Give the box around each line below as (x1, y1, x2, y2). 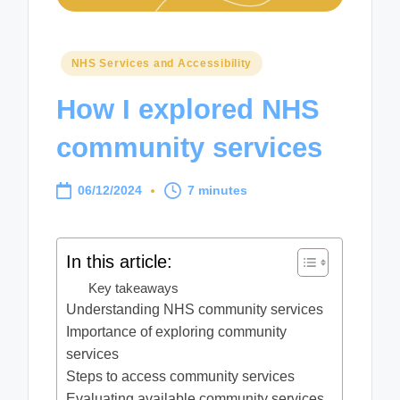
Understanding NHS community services (66, 301, 324, 317)
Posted (55, 52, 103, 70)
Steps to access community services (66, 368, 296, 384)
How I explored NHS (56, 94, 321, 126)
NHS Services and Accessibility (71, 56, 253, 70)
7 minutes (187, 183, 248, 197)
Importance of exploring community (66, 323, 287, 339)
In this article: (66, 251, 173, 271)
